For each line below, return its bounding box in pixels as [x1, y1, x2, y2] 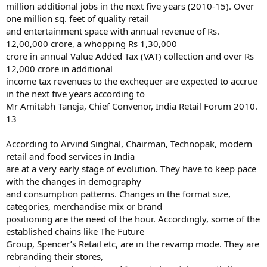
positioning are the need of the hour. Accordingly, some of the [6, 213, 260, 225]
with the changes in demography [6, 175, 141, 187]
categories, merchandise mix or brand [6, 200, 162, 212]
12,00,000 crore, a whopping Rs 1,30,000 [6, 38, 177, 49]
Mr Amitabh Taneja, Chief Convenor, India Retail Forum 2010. [6, 100, 257, 112]
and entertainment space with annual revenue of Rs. [6, 25, 219, 37]
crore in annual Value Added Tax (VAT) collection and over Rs [6, 50, 254, 62]
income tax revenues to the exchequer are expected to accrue [6, 75, 257, 87]
